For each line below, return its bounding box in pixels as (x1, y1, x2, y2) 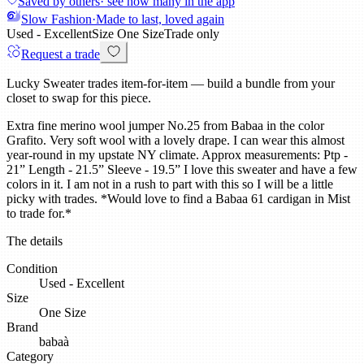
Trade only (164, 27, 219, 41)
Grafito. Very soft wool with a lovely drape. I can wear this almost (6, 133, 344, 148)
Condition (6, 262, 58, 276)
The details (6, 234, 63, 249)
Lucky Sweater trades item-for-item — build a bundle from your (6, 76, 335, 91)
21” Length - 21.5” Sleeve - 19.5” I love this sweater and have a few (6, 162, 357, 177)
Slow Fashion (21, 12, 92, 27)
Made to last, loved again (96, 12, 224, 27)
